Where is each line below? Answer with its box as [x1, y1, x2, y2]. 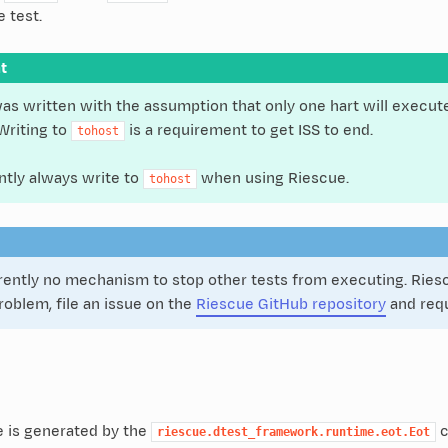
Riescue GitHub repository [195, 293, 386, 315]
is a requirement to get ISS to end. [124, 119, 373, 141]
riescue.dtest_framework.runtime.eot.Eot [156, 424, 430, 439]
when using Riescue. [196, 167, 349, 189]
